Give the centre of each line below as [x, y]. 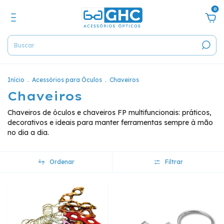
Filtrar [174, 162]
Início [16, 80]
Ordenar [62, 162]
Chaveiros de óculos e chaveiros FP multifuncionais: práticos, [109, 112]
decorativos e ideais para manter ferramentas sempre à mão [110, 122]
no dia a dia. [28, 132]
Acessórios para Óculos [67, 80]
